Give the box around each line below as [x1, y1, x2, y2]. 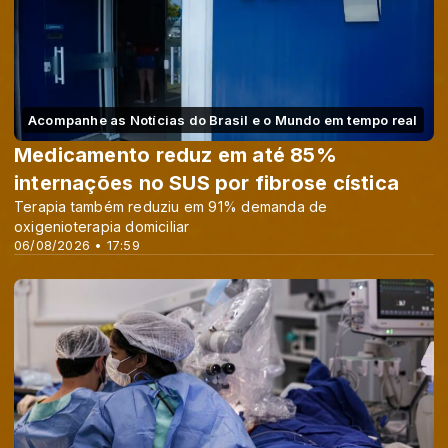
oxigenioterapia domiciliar [14, 218, 190, 235]
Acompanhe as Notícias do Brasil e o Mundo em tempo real [28, 112, 418, 128]
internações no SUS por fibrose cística [14, 171, 399, 195]
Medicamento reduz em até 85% [14, 143, 337, 167]
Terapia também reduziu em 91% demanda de [14, 198, 328, 215]
